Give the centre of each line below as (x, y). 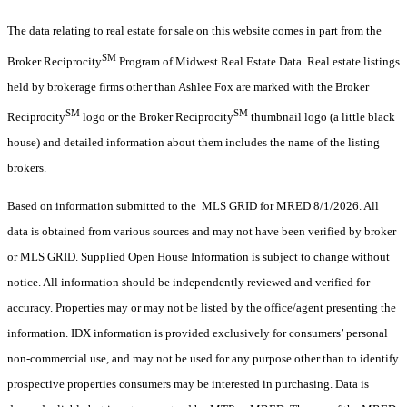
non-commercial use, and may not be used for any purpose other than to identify (203, 359)
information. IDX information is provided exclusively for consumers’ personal (198, 333)
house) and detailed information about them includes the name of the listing (194, 143)
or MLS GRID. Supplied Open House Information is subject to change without (199, 257)
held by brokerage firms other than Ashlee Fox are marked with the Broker (188, 86)
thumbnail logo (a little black (322, 117)
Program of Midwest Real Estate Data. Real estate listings (258, 61)
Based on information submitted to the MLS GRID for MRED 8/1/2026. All (193, 206)
